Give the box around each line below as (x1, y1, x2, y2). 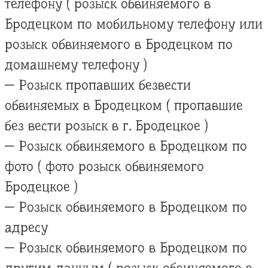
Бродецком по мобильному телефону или (5, 16, 263, 32)
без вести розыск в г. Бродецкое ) (5, 117, 208, 134)
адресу (5, 219, 48, 236)
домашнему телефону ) (5, 56, 147, 73)
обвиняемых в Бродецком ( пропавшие (5, 97, 243, 114)
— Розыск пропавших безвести (5, 77, 191, 93)
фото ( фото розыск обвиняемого (5, 158, 204, 175)
